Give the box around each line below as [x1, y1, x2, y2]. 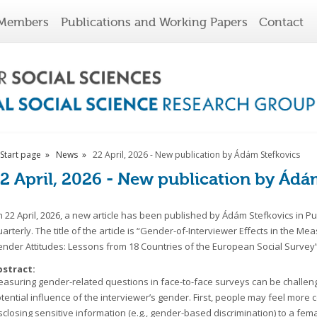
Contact [259, 15, 304, 29]
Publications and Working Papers [60, 15, 248, 29]
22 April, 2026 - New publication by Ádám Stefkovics [93, 149, 301, 161]
